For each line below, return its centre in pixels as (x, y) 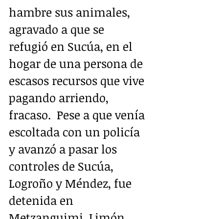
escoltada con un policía (76, 131)
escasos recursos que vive (78, 80)
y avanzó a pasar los (64, 149)
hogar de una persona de (77, 63)
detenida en (43, 200)
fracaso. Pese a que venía (78, 114)
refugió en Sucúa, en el (72, 46)
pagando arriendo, (60, 97)
